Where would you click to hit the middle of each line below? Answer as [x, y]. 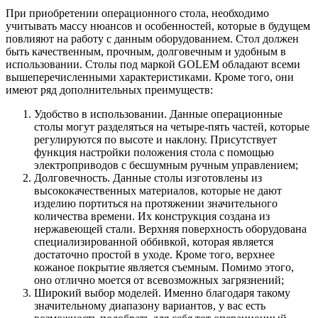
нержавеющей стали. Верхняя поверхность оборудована [170, 229]
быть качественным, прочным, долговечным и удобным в [146, 51]
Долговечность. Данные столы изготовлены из [148, 177]
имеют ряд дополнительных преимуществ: [109, 89]
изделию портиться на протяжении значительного [156, 203]
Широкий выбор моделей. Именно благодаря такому [162, 292]
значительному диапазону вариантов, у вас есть [150, 305]
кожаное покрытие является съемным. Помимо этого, [164, 267]
